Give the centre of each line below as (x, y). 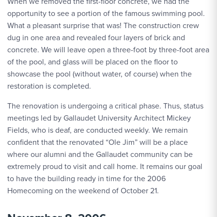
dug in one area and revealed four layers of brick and (96, 38)
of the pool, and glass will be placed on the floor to (93, 62)
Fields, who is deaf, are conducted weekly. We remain (98, 130)
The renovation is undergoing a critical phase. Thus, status (105, 106)
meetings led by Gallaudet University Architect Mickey (99, 118)
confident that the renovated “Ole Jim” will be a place (98, 142)
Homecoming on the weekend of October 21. (83, 191)
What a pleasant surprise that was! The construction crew (103, 25)
